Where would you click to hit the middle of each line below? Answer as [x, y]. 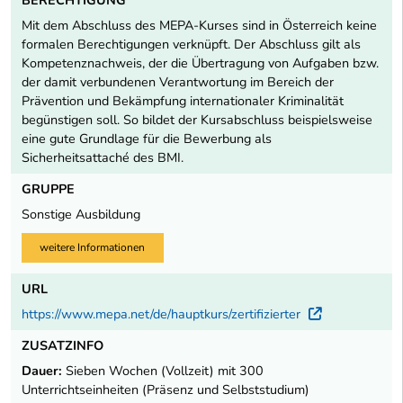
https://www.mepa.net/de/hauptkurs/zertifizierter [163, 313]
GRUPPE [48, 189]
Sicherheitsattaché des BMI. [103, 158]
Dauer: [42, 370]
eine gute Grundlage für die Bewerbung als [147, 139]
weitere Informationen [93, 248]
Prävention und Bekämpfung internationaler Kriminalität [183, 101]
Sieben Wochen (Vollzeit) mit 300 [163, 370]
